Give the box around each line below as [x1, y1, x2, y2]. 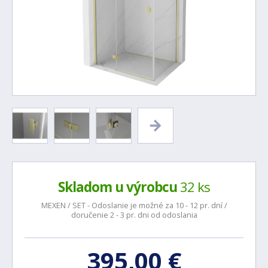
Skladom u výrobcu [58, 178, 177, 196]
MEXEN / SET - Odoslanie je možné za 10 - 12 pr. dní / [41, 200, 227, 211]
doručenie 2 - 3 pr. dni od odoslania [71, 209, 197, 220]
